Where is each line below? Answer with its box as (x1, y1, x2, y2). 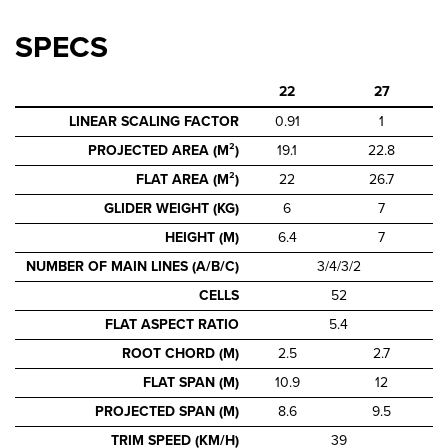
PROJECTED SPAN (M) (95, 402, 240, 420)
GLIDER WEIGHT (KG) (104, 199, 240, 217)
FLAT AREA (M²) (136, 170, 240, 188)
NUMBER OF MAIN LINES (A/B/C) (26, 257, 240, 275)
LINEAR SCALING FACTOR (69, 112, 240, 130)
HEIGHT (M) (165, 228, 240, 246)
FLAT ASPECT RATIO (105, 315, 240, 333)
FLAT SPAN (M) (143, 373, 240, 391)
